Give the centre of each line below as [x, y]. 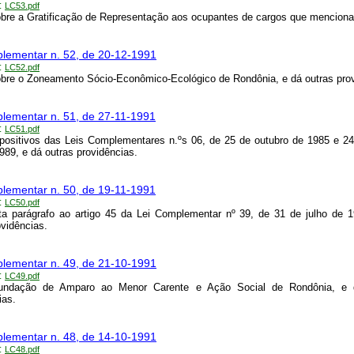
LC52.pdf [22, 68]
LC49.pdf [22, 276]
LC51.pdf [22, 129]
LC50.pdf [22, 203]
